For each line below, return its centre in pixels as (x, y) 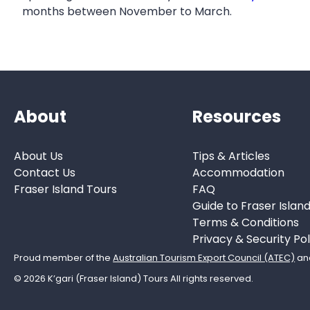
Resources (236, 117)
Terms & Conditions (245, 222)
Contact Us (45, 172)
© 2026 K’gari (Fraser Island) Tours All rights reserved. (134, 278)
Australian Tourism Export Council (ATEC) (204, 257)
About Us (39, 156)
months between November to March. (127, 12)
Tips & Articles (231, 156)
